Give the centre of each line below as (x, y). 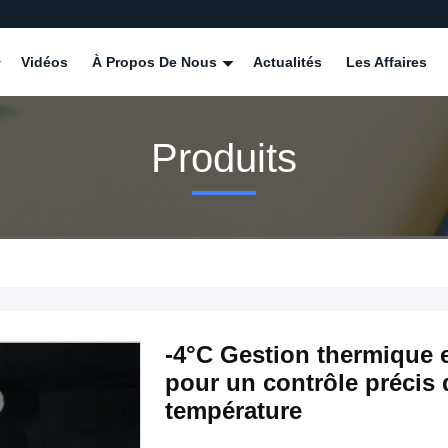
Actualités (287, 62)
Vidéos (44, 62)
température (233, 410)
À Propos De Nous (156, 62)
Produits (224, 157)
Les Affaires (386, 62)
